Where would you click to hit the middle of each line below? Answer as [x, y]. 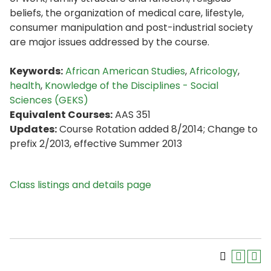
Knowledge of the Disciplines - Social [132, 86]
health [25, 86]
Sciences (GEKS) [49, 100]
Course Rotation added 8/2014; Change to [157, 129]
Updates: [33, 129]
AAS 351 [132, 115]
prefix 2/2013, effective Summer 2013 [96, 144]
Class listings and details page [80, 185]
